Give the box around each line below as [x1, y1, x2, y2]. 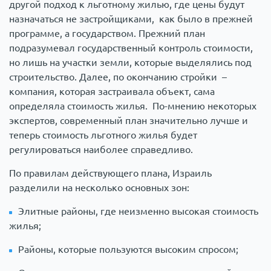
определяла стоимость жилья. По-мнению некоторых [9, 100, 256, 112]
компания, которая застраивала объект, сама [9, 86, 215, 97]
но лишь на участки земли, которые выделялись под [9, 57, 252, 68]
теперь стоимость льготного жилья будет [9, 129, 197, 141]
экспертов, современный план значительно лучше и [9, 115, 248, 126]
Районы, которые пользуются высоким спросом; [18, 244, 238, 255]
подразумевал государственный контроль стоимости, [9, 42, 253, 54]
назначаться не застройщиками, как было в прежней [9, 13, 253, 25]
